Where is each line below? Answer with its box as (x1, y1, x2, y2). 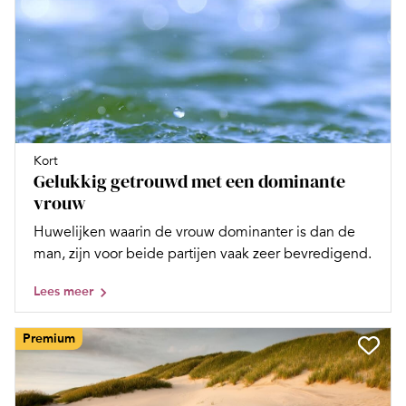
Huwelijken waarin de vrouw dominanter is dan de (34, 222, 355, 241)
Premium (23, 330, 75, 346)
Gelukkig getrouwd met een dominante (34, 168, 345, 194)
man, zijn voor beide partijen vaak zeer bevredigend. (34, 244, 372, 263)
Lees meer (34, 283, 93, 299)
